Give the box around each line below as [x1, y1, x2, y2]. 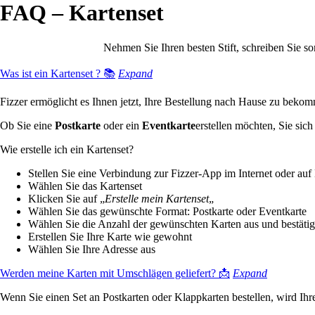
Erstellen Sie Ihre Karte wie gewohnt [28, 230, 192, 243]
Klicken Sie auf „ [28, 192, 105, 205]
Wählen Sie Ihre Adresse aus [28, 243, 155, 255]
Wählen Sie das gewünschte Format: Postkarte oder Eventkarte [28, 205, 307, 217]
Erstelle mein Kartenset [105, 192, 209, 205]
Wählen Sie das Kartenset [28, 179, 142, 192]
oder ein [101, 119, 142, 131]
